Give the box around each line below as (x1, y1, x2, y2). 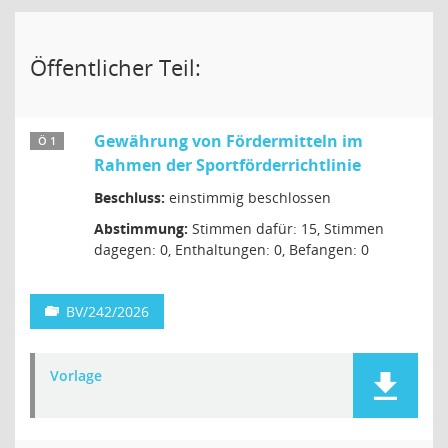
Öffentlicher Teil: (30, 52, 201, 82)
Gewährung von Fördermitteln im (94, 130, 363, 152)
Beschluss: (94, 188, 165, 207)
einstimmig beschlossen (165, 188, 331, 207)
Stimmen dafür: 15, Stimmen (188, 219, 384, 238)
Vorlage (50, 366, 102, 385)
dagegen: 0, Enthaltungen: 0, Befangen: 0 (94, 240, 369, 259)
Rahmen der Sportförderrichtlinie (94, 154, 361, 176)
